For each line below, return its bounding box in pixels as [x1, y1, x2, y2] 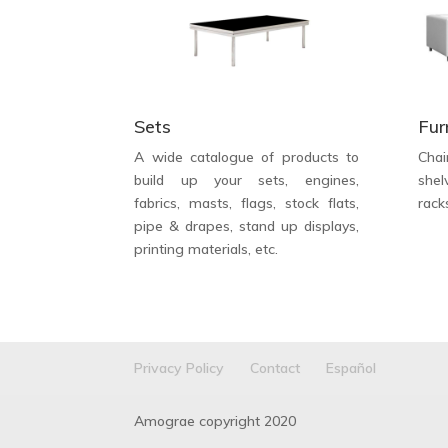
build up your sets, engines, [134, 171, 359, 190]
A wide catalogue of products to [134, 148, 359, 167]
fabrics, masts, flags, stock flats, [134, 194, 359, 213]
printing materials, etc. [134, 240, 279, 259]
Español [326, 359, 377, 377]
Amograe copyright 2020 [134, 412, 297, 430]
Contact [250, 359, 301, 377]
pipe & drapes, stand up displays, [134, 217, 359, 236]
